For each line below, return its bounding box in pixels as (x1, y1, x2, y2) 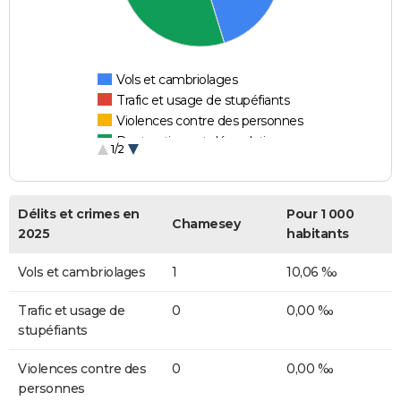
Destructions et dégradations (116, 133, 287, 150)
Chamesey (172, 216, 240, 233)
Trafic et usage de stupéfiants (116, 92, 290, 109)
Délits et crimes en (18, 206, 140, 223)
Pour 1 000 (286, 206, 354, 223)
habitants (286, 226, 349, 243)
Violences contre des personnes (116, 113, 303, 130)
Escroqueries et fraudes (116, 154, 253, 171)
